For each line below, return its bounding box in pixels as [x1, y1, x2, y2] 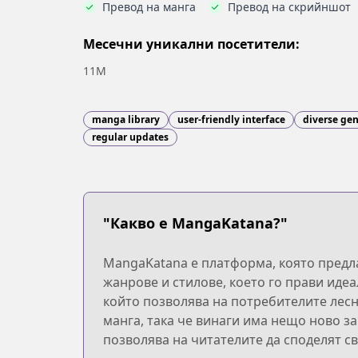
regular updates [92, 130, 169, 144]
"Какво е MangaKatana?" [103, 213, 288, 233]
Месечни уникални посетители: [83, 35, 300, 53]
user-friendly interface [177, 113, 285, 126]
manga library [92, 113, 160, 126]
